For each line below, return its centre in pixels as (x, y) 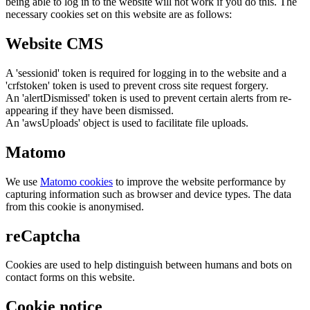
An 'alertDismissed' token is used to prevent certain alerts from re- (148, 98)
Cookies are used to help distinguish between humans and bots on (149, 265)
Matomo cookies (76, 181)
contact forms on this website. (70, 277)
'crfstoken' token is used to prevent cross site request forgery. (137, 85)
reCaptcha (43, 236)
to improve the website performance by (199, 181)
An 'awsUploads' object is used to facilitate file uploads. (127, 122)
